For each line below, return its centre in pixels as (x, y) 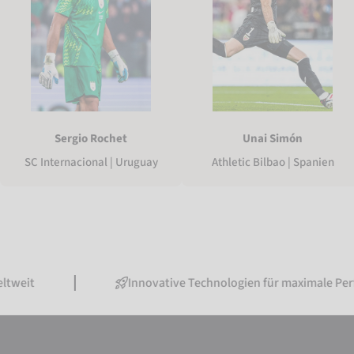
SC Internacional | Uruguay (91, 162)
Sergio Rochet (91, 138)
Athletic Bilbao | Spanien (273, 162)
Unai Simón (273, 138)
